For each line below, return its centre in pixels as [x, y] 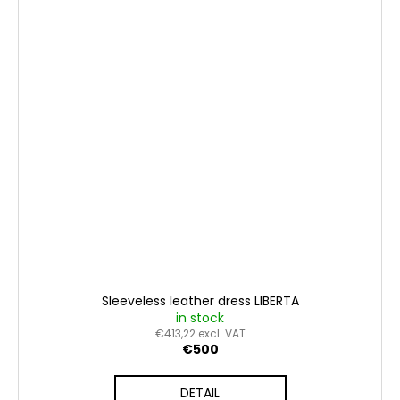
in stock [200, 318]
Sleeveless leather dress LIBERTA [200, 301]
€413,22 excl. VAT [200, 334]
